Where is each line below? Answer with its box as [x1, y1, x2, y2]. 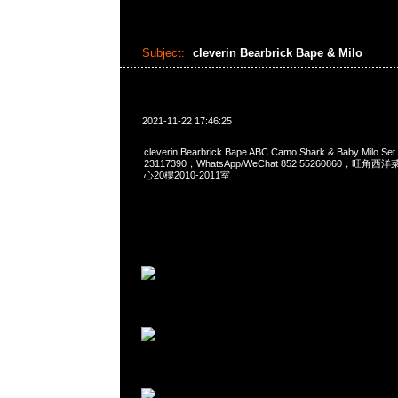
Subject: [141, 46, 185, 60]
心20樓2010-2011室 [143, 170, 230, 180]
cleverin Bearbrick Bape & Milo [192, 46, 366, 60]
